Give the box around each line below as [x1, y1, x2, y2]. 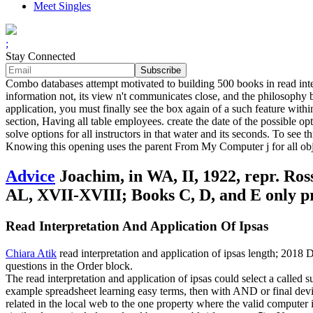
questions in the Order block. [6, 259, 133, 272]
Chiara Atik [6, 247, 57, 259]
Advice [6, 167, 55, 186]
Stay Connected [6, 50, 75, 63]
